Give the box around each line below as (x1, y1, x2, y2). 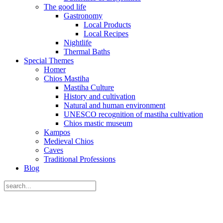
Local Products (84, 20, 131, 29)
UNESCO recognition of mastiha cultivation (64, 110, 203, 118)
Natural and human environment (64, 101, 165, 110)
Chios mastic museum (64, 119, 132, 127)
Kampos (44, 128, 70, 136)
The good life (44, 2, 86, 11)
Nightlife (64, 38, 92, 47)
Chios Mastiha (44, 74, 89, 83)
